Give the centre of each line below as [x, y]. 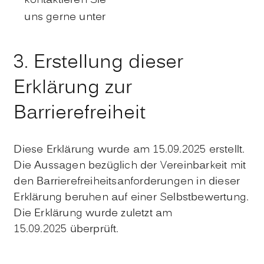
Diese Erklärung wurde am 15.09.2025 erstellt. [129, 150]
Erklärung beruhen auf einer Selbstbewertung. [131, 198]
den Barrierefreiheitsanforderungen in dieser [127, 182]
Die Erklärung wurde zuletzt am [93, 214]
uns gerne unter [67, 18]
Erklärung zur [73, 88]
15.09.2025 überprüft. [66, 230]
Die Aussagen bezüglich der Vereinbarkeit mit [130, 166]
